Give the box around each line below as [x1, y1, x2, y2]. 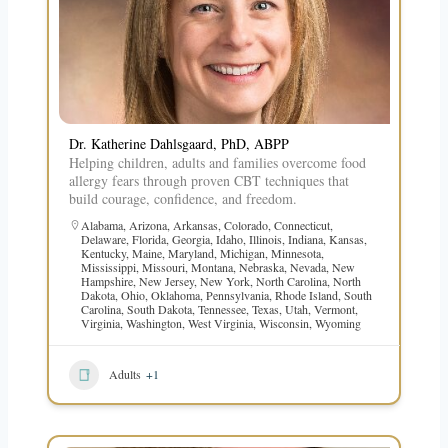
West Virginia [187, 314, 253, 331]
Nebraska [238, 258, 284, 275]
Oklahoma [150, 286, 200, 303]
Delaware [80, 230, 126, 247]
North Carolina [255, 272, 327, 289]
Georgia [171, 230, 210, 247]
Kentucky [80, 244, 126, 261]
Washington [125, 314, 182, 331]
